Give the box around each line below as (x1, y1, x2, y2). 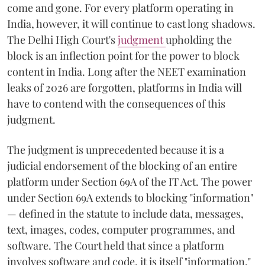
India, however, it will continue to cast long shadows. (7, 16, 256, 31)
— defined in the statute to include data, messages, (7, 206, 244, 221)
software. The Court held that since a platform (7, 238, 224, 253)
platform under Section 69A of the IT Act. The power (7, 174, 252, 189)
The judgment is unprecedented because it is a (7, 142, 224, 157)
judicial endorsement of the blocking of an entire (7, 158, 237, 173)
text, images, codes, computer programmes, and (7, 222, 235, 237)
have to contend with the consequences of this (7, 96, 225, 111)
